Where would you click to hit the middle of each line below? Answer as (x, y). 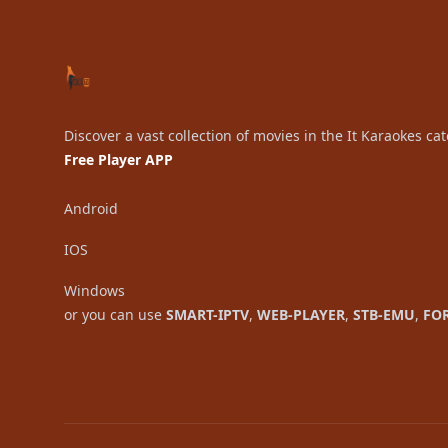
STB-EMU (384, 314)
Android (91, 208)
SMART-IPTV (207, 314)
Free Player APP (118, 159)
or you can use (115, 314)
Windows (94, 290)
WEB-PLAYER (301, 314)
